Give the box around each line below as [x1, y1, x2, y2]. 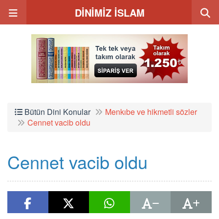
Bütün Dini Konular [22, 106, 90, 117]
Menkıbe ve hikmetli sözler [105, 106, 197, 117]
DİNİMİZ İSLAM [74, 5, 145, 20]
